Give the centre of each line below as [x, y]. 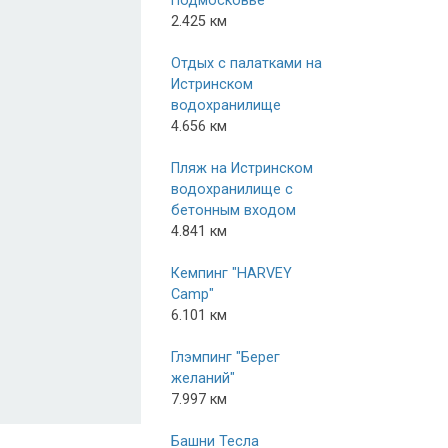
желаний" [203, 378]
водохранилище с [232, 189]
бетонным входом [233, 210]
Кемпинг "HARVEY [231, 273]
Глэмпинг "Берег [225, 357]
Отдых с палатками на [246, 63]
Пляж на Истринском [242, 168]
